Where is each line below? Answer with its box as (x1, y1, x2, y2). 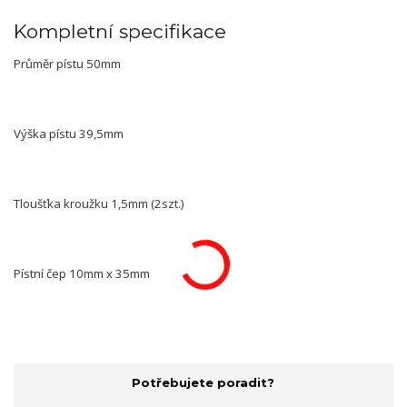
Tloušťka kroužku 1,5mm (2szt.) (14, 195, 184, 213)
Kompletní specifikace (14, 20, 226, 43)
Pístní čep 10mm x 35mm (14, 265, 150, 283)
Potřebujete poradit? (132, 374, 275, 390)
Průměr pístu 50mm (14, 55, 121, 73)
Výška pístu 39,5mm (14, 125, 124, 143)
